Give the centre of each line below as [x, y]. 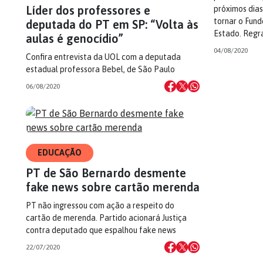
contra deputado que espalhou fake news [101, 230]
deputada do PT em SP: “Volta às [112, 24]
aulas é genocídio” [75, 38]
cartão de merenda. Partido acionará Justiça [106, 218]
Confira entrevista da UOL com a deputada [103, 57]
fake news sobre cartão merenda [113, 187]
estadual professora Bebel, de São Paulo [100, 69]
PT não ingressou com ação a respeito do [100, 205]
